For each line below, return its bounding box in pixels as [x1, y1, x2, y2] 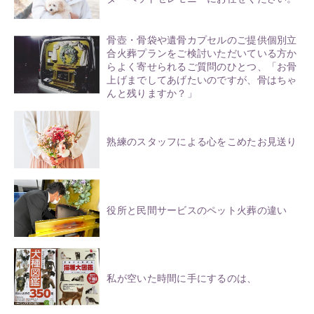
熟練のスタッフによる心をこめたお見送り [107, 136, 297, 147]
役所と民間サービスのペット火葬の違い [107, 205, 287, 216]
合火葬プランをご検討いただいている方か [107, 48, 297, 59]
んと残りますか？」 [107, 88, 197, 99]
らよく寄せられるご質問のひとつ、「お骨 [107, 61, 297, 72]
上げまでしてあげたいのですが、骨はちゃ [107, 74, 297, 86]
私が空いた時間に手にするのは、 [107, 273, 257, 285]
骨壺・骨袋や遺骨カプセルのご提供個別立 [107, 34, 297, 46]
